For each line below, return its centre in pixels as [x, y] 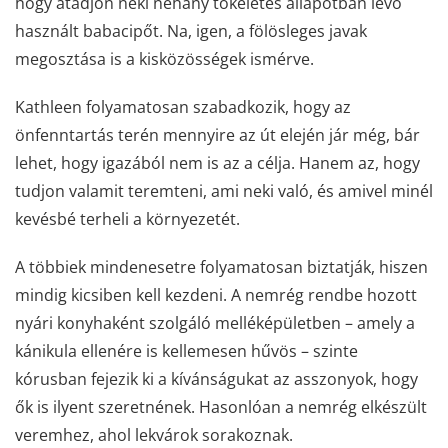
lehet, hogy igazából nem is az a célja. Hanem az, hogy [217, 162]
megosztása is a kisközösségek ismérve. [164, 58]
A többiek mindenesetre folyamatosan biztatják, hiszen [221, 266]
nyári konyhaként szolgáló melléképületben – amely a [215, 322]
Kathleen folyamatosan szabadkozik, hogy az [183, 106]
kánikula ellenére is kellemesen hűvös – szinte [186, 350]
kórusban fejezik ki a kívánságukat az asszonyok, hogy [216, 378]
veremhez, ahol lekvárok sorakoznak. [154, 434]
